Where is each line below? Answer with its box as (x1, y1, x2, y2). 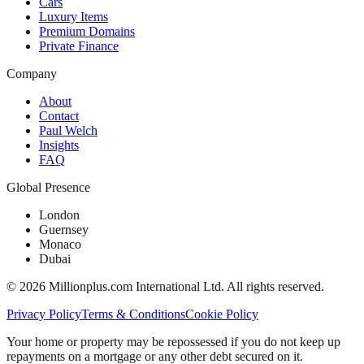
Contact (39, 108, 79, 123)
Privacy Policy (6, 306, 81, 321)
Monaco (39, 236, 81, 251)
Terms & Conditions (81, 306, 185, 321)
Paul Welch (39, 123, 97, 137)
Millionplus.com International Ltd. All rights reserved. (45, 279, 324, 293)
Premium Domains (39, 24, 135, 38)
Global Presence (6, 180, 90, 194)
